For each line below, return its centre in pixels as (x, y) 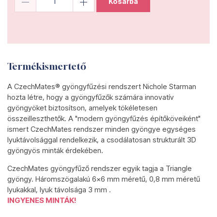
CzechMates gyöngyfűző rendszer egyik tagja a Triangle (100, 168)
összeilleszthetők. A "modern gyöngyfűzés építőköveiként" (104, 118)
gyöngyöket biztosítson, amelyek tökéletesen (82, 108)
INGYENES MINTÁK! (42, 200)
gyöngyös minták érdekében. (55, 150)
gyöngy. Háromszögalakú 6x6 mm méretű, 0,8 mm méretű (104, 179)
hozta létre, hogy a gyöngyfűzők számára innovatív (91, 97)
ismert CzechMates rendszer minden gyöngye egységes (101, 129)
